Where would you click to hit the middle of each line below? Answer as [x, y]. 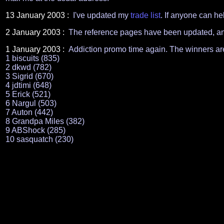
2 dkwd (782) [28, 67]
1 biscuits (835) [32, 58]
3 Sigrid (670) [29, 76]
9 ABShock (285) [35, 130]
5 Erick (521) [28, 94]
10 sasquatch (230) [39, 139]
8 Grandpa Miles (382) [45, 121]
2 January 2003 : [36, 32]
